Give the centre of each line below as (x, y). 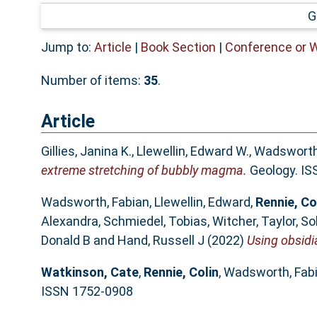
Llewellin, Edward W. (192, 151)
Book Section (178, 47)
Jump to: (67, 47)
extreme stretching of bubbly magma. (144, 171)
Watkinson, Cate (90, 272)
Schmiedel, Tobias (155, 221)
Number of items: (92, 80)
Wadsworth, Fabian (95, 202)
